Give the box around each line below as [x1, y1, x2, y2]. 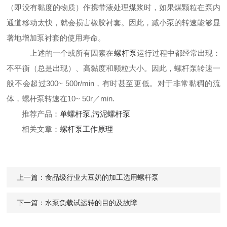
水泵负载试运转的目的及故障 [45, 199, 138, 207]
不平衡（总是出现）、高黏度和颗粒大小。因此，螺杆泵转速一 [7, 64, 220, 72]
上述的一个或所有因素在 [22, 49, 114, 57]
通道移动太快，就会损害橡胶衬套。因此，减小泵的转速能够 [7, 18, 213, 27]
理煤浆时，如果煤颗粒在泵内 [121, 3, 220, 12]
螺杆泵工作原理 [60, 125, 113, 133]
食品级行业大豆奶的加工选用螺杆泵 [45, 173, 159, 181]
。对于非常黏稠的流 [149, 79, 220, 88]
